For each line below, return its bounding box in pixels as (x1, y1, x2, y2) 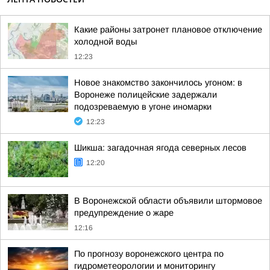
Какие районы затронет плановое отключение (74, 25, 262, 34)
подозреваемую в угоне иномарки (74, 102, 212, 111)
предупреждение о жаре (74, 208, 174, 218)
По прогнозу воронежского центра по (74, 249, 224, 259)
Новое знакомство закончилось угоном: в (74, 78, 242, 87)
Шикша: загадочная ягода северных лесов (74, 143, 246, 152)
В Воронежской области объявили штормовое (74, 196, 262, 206)
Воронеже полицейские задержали (74, 90, 217, 99)
